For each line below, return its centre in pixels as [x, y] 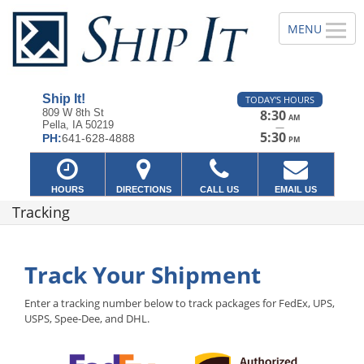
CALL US [220, 189]
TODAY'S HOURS [279, 100]
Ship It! [63, 99]
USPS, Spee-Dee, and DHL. [87, 319]
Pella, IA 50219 [78, 125]
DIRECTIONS [143, 189]
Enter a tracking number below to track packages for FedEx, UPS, [180, 303]
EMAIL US [296, 189]
